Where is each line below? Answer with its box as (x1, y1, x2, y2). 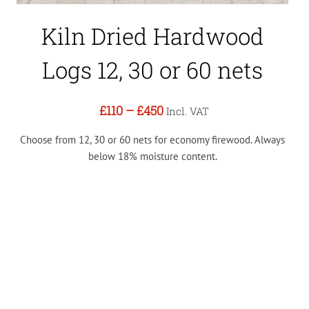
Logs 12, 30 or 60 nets (42, 54, 263, 85)
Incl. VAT (166, 103, 209, 118)
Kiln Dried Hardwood (41, 20, 264, 51)
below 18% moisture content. (88, 149, 217, 163)
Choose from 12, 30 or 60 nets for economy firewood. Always (20, 132, 286, 146)
